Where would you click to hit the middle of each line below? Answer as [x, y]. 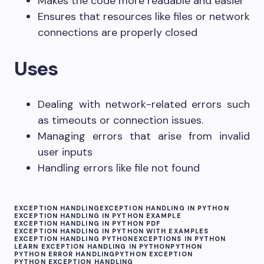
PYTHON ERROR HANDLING [65, 254]
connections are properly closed [118, 32]
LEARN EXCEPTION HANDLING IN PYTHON [93, 246]
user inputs [65, 152]
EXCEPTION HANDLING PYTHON [74, 239]
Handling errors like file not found [119, 168]
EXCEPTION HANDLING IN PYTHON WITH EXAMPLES [112, 231]
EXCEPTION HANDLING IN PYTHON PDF [88, 223]
